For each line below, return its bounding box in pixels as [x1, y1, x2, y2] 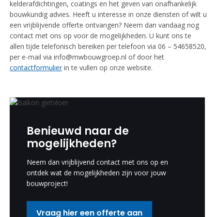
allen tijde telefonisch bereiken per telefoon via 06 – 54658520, [10, 42, 206, 51]
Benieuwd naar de [27, 124, 129, 139]
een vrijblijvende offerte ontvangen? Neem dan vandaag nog [10, 20, 199, 30]
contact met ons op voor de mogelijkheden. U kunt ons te [10, 31, 191, 40]
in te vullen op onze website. [62, 63, 153, 72]
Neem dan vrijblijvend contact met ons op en [27, 157, 168, 167]
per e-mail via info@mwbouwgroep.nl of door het [10, 52, 164, 62]
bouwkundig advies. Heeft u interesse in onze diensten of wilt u [10, 10, 207, 19]
